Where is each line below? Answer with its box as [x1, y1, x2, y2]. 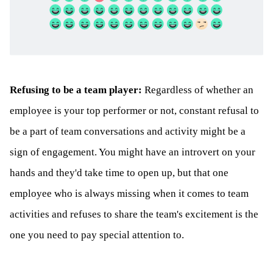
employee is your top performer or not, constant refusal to [10, 104, 259, 116]
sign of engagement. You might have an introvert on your [10, 146, 255, 158]
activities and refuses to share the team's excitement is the [10, 208, 258, 220]
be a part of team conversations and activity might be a [10, 125, 246, 137]
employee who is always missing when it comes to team [10, 187, 249, 199]
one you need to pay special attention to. [10, 229, 184, 241]
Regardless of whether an [144, 83, 253, 96]
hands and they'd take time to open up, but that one [10, 166, 229, 179]
